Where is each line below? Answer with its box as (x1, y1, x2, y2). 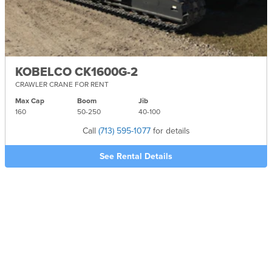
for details (150, 126, 190, 137)
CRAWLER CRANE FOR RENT (15, 80, 109, 89)
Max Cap (15, 97, 44, 106)
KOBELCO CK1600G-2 (15, 65, 138, 80)
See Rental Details (100, 151, 172, 162)
